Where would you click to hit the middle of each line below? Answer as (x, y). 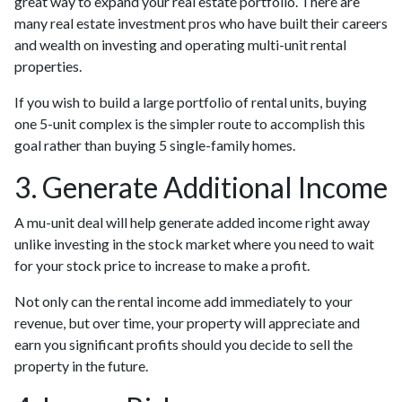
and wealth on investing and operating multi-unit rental (180, 44)
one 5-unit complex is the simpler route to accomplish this (190, 123)
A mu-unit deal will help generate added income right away (192, 222)
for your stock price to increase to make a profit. (162, 265)
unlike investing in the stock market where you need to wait (194, 244)
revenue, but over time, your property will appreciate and (187, 323)
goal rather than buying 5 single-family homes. (155, 145)
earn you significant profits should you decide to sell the (184, 344)
